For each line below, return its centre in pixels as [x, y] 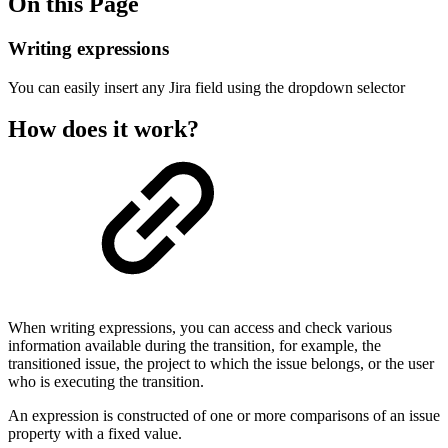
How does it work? [103, 129]
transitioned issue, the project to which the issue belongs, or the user [221, 364]
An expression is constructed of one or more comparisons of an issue [224, 416]
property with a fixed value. [95, 434]
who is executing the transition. [106, 382]
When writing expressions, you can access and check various [200, 328]
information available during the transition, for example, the [194, 346]
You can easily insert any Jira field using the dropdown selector [206, 87]
